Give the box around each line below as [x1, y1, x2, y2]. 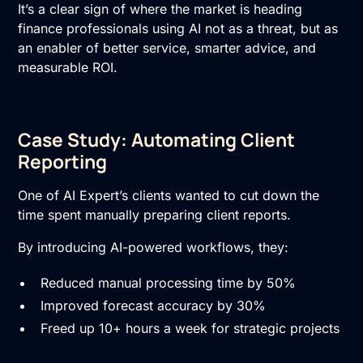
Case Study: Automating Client [18, 126, 296, 152]
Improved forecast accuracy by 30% [41, 297, 267, 314]
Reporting [18, 148, 108, 174]
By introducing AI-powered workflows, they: [18, 238, 289, 255]
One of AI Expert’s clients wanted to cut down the [18, 186, 320, 203]
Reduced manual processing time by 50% [41, 274, 297, 291]
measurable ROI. [18, 58, 118, 75]
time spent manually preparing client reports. [18, 206, 292, 223]
